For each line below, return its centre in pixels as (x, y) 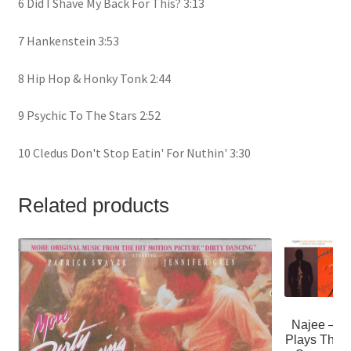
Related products (93, 205)
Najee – (314, 324)
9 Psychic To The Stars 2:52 (89, 116)
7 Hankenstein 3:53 (68, 41)
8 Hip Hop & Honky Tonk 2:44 (94, 78)
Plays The (314, 339)
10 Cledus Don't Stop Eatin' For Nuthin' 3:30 (134, 152)
